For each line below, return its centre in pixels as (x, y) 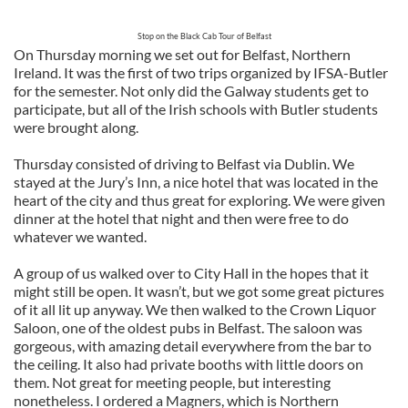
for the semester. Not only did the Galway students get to (191, 91)
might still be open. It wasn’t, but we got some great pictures (199, 291)
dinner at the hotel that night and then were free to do (181, 218)
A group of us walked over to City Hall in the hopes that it (191, 273)
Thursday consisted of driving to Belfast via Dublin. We (184, 163)
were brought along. (76, 127)
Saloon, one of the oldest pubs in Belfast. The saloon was (188, 327)
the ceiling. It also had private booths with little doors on (189, 364)
